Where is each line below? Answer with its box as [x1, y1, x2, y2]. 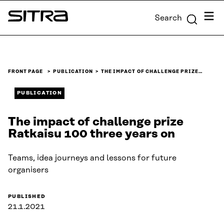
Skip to [2, 4, 30, 13]
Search [154, 13, 182, 22]
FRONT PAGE [8, 69, 43, 74]
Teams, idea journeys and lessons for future [8, 153, 176, 163]
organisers [8, 165, 48, 175]
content [2, 16, 33, 25]
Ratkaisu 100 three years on [8, 127, 175, 141]
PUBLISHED [8, 193, 46, 200]
